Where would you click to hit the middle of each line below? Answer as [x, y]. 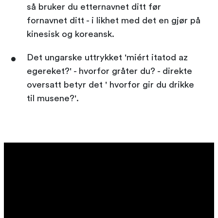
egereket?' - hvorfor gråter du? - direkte [109, 71]
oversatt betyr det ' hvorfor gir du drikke [110, 85]
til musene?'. [53, 98]
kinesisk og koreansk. [72, 34]
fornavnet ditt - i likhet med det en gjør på [114, 20]
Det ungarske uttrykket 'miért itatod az [107, 57]
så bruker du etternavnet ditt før [94, 7]
